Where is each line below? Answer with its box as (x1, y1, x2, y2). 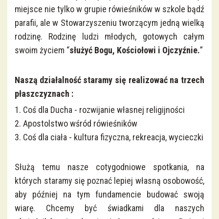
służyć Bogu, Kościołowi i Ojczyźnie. (69, 45, 200, 56)
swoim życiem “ (15, 45, 69, 56)
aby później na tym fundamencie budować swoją (15, 189, 204, 200)
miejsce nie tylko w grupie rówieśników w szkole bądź (15, 4, 204, 15)
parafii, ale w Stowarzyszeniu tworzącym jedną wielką (15, 18, 204, 28)
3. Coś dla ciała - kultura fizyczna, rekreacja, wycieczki (15, 132, 203, 143)
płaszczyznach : (15, 88, 73, 99)
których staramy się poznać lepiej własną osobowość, (15, 175, 204, 186)
